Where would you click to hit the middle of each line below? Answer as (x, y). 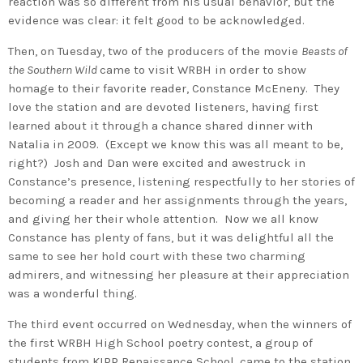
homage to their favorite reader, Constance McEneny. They (174, 88)
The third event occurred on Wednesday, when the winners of (180, 324)
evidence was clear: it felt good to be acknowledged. (156, 20)
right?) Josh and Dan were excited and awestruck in (157, 162)
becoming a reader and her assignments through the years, (177, 200)
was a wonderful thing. (73, 293)
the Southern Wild (54, 69)
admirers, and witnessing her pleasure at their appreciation (179, 274)
